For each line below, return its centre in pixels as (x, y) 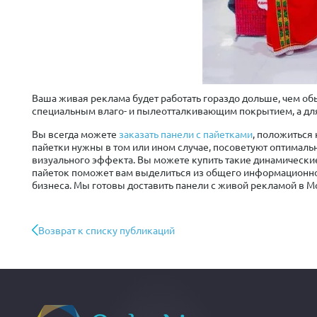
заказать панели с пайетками (186, 134)
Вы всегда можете (75, 134)
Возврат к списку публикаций (106, 230)
